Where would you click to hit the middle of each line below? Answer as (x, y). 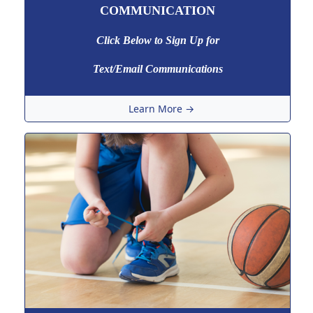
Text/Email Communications (158, 68)
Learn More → (161, 108)
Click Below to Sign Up (151, 40)
